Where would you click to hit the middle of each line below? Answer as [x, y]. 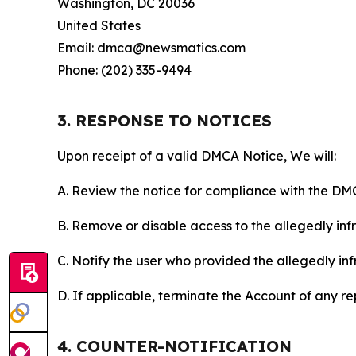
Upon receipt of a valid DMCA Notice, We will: [197, 156]
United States [99, 25]
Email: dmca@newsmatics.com [151, 48]
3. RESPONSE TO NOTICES [164, 120]
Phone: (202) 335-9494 [124, 70]
